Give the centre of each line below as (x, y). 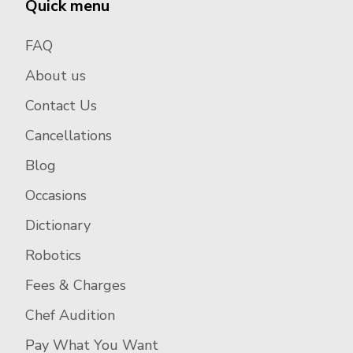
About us (56, 76)
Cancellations (69, 136)
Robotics (53, 256)
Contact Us (61, 106)
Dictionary (58, 226)
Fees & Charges (76, 286)
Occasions (56, 196)
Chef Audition (70, 316)
